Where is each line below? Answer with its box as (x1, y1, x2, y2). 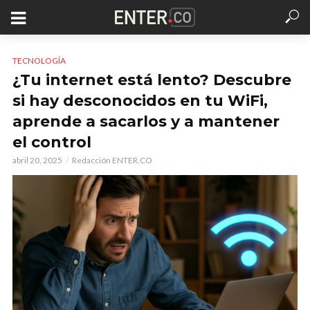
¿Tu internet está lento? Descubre (12, 71, 291, 89)
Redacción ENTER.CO (72, 155, 152, 165)
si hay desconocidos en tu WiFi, (12, 91, 268, 110)
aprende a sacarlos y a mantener (12, 112, 280, 131)
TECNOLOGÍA (12, 55, 66, 66)
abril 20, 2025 (12, 155, 62, 165)
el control (12, 133, 91, 152)
